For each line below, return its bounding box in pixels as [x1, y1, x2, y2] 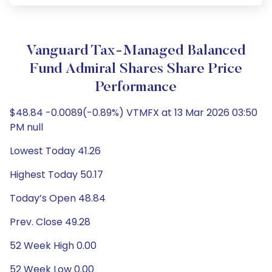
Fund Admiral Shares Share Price [30, 62, 242, 76]
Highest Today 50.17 [10, 168, 103, 182]
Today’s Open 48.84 [10, 191, 106, 205]
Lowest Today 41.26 [10, 144, 101, 158]
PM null [10, 120, 43, 134]
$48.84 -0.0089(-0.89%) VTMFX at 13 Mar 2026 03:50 [10, 106, 257, 120]
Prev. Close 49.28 [10, 215, 90, 229]
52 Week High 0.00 [10, 239, 97, 253]
